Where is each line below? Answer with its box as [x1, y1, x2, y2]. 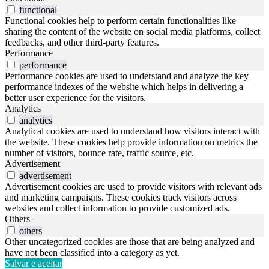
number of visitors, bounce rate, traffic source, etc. [5, 148, 194, 159]
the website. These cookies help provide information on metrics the [5, 137, 258, 148]
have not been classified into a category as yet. [5, 247, 180, 258]
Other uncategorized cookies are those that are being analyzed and [5, 237, 255, 247]
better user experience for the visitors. [5, 92, 146, 103]
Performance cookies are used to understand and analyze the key [5, 71, 249, 82]
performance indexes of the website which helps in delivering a [5, 82, 243, 92]
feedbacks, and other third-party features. [5, 37, 159, 48]
